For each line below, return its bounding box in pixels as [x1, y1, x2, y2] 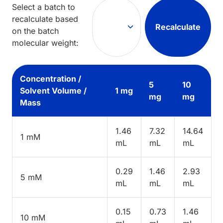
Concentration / [20, 73, 81, 84]
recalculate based [12, 13, 78, 24]
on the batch [12, 25, 59, 36]
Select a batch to [12, 1, 75, 12]
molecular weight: [12, 37, 79, 48]
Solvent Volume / [20, 85, 87, 96]
